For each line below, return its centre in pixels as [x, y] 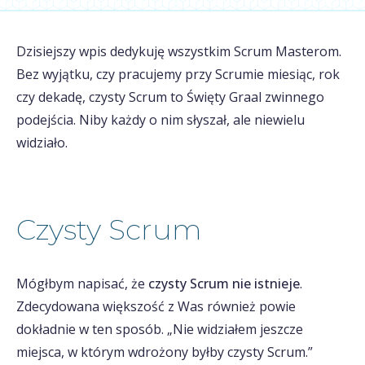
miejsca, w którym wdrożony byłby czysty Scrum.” [165, 352]
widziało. [42, 143]
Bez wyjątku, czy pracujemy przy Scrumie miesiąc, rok [178, 74]
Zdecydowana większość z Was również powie [156, 306]
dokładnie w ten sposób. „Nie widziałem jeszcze [160, 329]
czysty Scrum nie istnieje [224, 284]
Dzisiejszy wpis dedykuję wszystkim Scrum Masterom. [179, 51]
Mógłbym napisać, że [82, 284]
